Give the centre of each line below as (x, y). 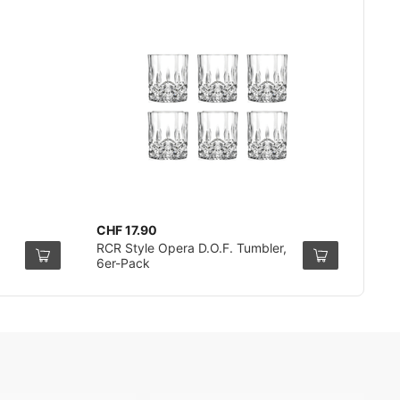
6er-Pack (123, 263)
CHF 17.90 (126, 230)
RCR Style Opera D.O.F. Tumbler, (191, 248)
